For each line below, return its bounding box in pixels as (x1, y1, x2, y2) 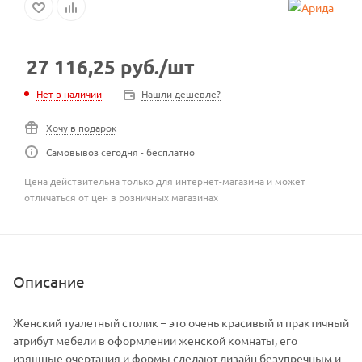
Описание (13, 271, 85, 291)
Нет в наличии (36, 86, 102, 100)
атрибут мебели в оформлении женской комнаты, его (13, 332, 297, 347)
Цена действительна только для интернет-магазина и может (24, 175, 305, 188)
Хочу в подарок (46, 121, 116, 135)
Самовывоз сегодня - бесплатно (46, 145, 195, 159)
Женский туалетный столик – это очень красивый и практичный (13, 314, 349, 330)
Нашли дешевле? (141, 87, 221, 101)
